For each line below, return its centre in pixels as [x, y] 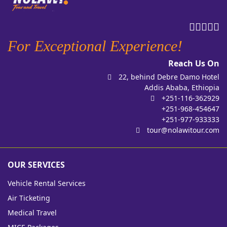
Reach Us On [194, 64]
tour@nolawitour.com [183, 130]
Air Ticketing [29, 198]
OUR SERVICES [36, 165]
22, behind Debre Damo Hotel [168, 77]
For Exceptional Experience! [95, 46]
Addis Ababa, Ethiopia [182, 88]
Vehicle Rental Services [47, 183]
